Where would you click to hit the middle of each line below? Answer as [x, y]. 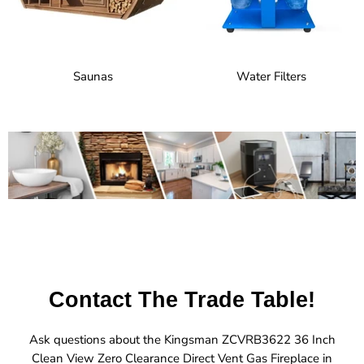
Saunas [93, 77]
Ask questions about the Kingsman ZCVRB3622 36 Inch [182, 340]
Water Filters [271, 77]
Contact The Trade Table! [182, 299]
